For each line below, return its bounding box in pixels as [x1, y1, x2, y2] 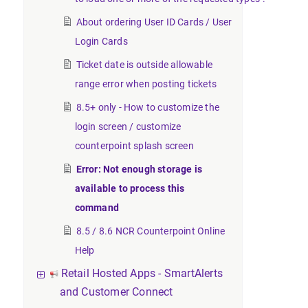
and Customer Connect [59, 285, 173, 298]
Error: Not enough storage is [76, 164, 203, 175]
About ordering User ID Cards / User [76, 16, 232, 27]
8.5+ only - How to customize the [76, 102, 219, 113]
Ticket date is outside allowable [76, 59, 212, 70]
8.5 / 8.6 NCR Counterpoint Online [76, 225, 225, 236]
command [74, 202, 119, 213]
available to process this [74, 183, 185, 194]
